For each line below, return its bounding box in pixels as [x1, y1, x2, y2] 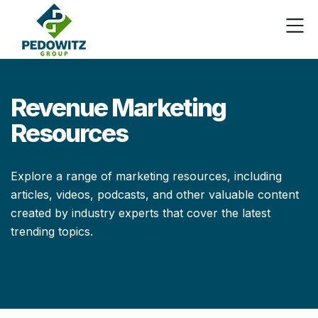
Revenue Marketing [11, 92, 226, 122]
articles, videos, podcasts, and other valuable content [11, 187, 299, 202]
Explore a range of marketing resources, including [11, 169, 282, 183]
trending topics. [11, 224, 93, 238]
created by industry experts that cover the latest [11, 206, 270, 220]
